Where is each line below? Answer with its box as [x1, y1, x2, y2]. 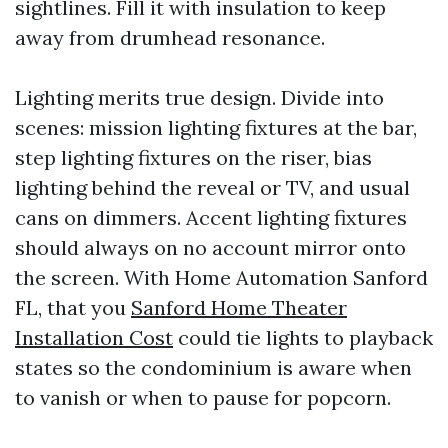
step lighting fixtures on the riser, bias [15, 145, 372, 170]
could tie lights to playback [173, 325, 433, 350]
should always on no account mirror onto [15, 235, 406, 260]
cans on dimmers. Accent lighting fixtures [15, 205, 407, 230]
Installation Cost [15, 325, 173, 350]
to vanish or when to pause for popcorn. [15, 385, 391, 410]
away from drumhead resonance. [15, 25, 325, 50]
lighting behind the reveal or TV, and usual [15, 175, 410, 200]
